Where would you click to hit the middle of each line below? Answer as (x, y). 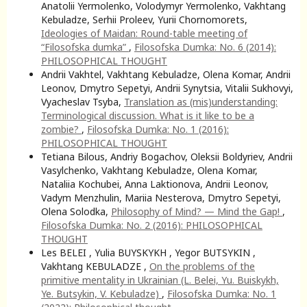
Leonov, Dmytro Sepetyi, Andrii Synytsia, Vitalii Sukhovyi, (167, 88)
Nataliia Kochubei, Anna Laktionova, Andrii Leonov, (155, 184)
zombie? (61, 129)
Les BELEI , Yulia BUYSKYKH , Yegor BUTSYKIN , (148, 252)
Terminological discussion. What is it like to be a (148, 115)
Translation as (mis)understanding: (201, 101)
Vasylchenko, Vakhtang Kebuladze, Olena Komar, (149, 170)
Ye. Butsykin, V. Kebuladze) (101, 293)
